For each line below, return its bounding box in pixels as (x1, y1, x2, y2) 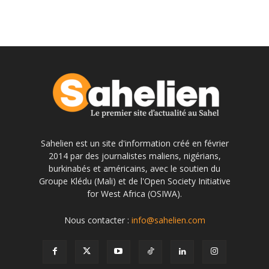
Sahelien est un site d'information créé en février (40, 138, 229, 149)
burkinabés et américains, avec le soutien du (49, 163, 220, 174)
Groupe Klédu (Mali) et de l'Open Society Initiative (38, 175, 231, 187)
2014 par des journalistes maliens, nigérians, (48, 150, 221, 162)
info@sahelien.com (131, 214, 205, 226)
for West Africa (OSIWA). (87, 188, 182, 199)
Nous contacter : (64, 214, 131, 226)
